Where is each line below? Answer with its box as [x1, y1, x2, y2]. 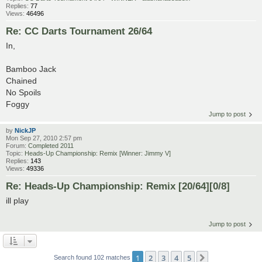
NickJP [15, 127, 36, 135]
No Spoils [6, 88, 41, 98]
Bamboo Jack [6, 64, 56, 74]
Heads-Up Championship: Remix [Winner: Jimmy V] [25, 150, 171, 157]
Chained [6, 76, 37, 86]
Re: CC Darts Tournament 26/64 [6, 26, 152, 37]
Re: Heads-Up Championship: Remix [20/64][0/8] [6, 181, 230, 192]
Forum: [6, 142, 28, 150]
